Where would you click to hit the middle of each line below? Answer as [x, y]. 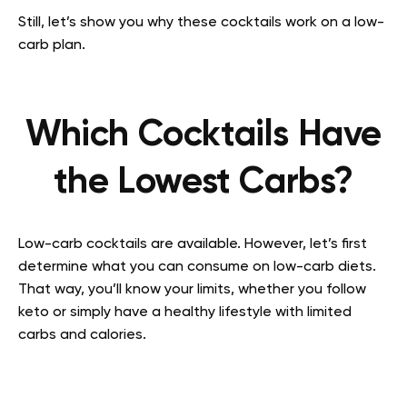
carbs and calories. [84, 336]
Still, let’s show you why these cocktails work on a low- [201, 23]
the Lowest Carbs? [203, 183]
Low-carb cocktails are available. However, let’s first [193, 245]
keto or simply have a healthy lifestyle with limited [185, 313]
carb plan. [54, 46]
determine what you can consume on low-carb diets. [197, 268]
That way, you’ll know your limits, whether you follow [192, 290]
